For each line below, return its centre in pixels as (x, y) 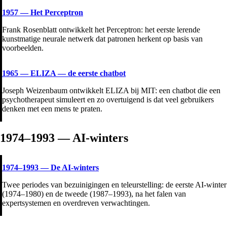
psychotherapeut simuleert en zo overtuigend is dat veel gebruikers (108, 99)
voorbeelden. (23, 48)
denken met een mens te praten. (52, 108)
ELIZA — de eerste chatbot (78, 73)
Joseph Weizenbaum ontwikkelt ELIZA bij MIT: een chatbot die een (111, 90)
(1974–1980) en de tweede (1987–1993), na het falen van (94, 194)
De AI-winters (75, 168)
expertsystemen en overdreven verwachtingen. (76, 203)
